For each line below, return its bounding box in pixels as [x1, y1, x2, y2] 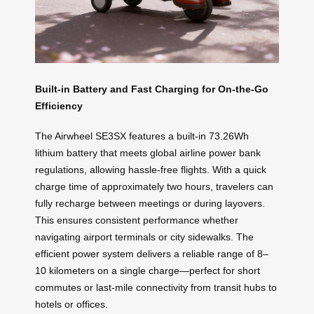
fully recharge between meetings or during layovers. [35, 197, 265, 209]
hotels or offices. [35, 298, 108, 310]
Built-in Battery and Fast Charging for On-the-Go [35, 83, 268, 95]
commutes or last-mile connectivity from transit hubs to [35, 281, 277, 293]
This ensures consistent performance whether [35, 214, 238, 226]
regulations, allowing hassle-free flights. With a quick [35, 163, 266, 175]
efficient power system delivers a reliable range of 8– [35, 247, 268, 259]
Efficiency [35, 100, 83, 112]
